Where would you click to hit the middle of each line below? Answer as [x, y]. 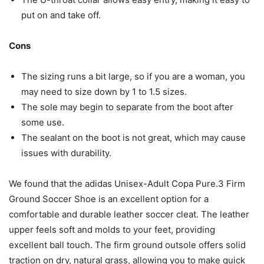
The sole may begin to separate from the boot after [127, 107]
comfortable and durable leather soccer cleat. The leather [129, 214]
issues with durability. [66, 153]
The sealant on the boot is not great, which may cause [133, 137]
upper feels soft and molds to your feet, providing [112, 229]
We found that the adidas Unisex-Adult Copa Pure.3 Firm [127, 183]
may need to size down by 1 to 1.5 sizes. [104, 91]
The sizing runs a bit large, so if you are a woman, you [133, 76]
